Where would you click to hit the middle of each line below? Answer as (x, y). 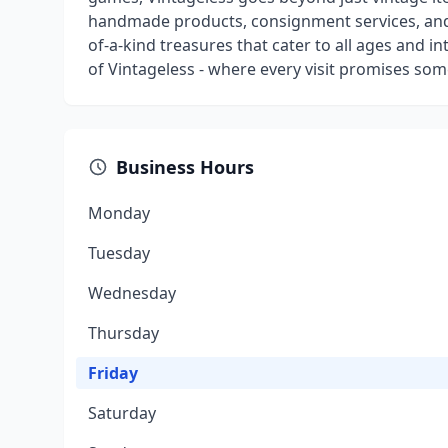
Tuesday (119, 253)
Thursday (123, 333)
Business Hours (185, 167)
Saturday (122, 413)
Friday (113, 373)
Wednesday (132, 293)
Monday (119, 213)
